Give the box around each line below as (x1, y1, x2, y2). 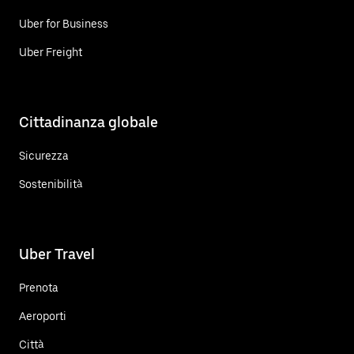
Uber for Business (19, 17, 108, 30)
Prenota (19, 281, 58, 294)
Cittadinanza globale (19, 113, 158, 130)
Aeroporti (19, 309, 66, 322)
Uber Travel (19, 245, 95, 262)
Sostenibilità (19, 177, 83, 190)
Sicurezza (19, 149, 69, 162)
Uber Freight (19, 45, 82, 58)
